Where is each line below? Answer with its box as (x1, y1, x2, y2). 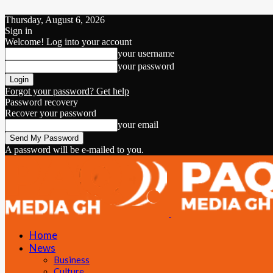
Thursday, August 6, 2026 (5, 15, 105, 25)
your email (118, 119, 158, 130)
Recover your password (5, 108, 96, 118)
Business (54, 254, 90, 265)
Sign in (5, 26, 32, 36)
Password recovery (5, 97, 78, 107)
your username (118, 48, 174, 58)
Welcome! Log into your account (5, 37, 132, 47)
